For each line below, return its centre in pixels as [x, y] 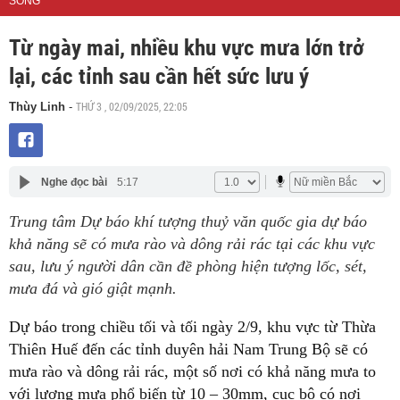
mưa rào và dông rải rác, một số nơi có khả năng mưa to [192, 371]
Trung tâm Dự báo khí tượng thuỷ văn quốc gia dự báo [188, 221]
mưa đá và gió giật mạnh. [93, 288]
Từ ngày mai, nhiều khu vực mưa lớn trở [187, 48]
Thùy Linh [37, 107]
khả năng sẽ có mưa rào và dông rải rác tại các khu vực [192, 244]
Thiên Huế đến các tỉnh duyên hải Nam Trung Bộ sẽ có [188, 349]
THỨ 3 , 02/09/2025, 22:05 [132, 106]
